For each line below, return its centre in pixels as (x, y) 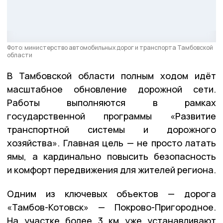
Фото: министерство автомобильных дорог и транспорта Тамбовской (110, 48)
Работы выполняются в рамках (111, 103)
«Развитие (193, 116)
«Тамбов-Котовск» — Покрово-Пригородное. (111, 207)
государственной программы (89, 116)
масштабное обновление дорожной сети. (111, 89)
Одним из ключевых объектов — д (99, 194)
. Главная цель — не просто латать (137, 143)
